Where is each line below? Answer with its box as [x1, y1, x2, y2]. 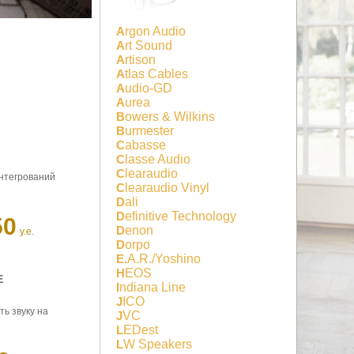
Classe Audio [125, 152, 190, 166]
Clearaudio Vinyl [125, 180, 209, 194]
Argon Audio [125, 24, 186, 38]
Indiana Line [119, 280, 186, 294]
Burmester [125, 123, 174, 137]
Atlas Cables [125, 66, 188, 81]
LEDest [123, 322, 158, 337]
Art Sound [125, 38, 172, 52]
